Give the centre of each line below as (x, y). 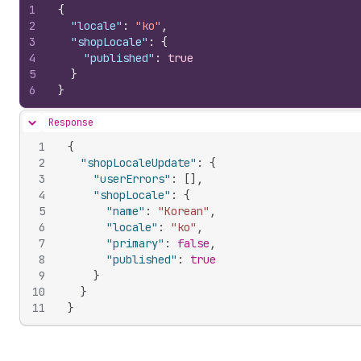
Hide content (65, 128)
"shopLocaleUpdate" (139, 163)
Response (71, 122)
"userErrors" (132, 179)
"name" (126, 211)
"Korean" (184, 211)
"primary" (135, 243)
